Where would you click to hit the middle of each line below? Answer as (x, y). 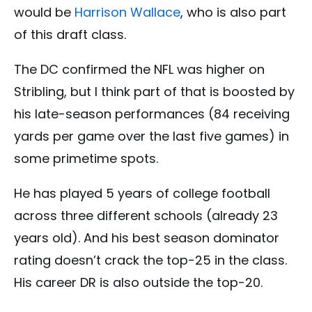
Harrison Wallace (127, 12)
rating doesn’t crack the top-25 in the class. (150, 260)
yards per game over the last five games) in (151, 136)
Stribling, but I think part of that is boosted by (154, 91)
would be (44, 12)
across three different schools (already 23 (146, 215)
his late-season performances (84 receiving (152, 114)
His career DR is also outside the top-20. (138, 282)
